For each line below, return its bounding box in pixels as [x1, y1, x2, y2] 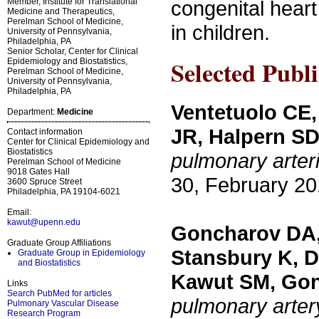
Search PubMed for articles [7, 288, 112, 298]
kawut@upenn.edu [7, 216, 80, 227]
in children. [171, 21, 270, 45]
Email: [7, 206, 31, 217]
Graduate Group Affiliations [7, 237, 111, 248]
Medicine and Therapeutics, [7, 6, 115, 16]
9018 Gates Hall [7, 166, 70, 177]
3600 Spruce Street [7, 176, 82, 187]
